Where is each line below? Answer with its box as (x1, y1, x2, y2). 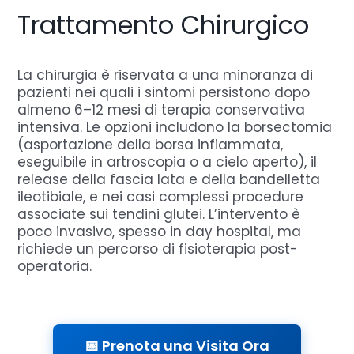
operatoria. (17, 256, 92, 276)
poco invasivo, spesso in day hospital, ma (17, 221, 302, 241)
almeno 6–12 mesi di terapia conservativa (17, 100, 306, 119)
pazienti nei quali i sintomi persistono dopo (17, 82, 311, 102)
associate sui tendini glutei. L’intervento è (17, 204, 301, 224)
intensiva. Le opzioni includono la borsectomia (17, 117, 333, 137)
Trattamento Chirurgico (17, 6, 310, 43)
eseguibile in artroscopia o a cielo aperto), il (17, 152, 318, 171)
